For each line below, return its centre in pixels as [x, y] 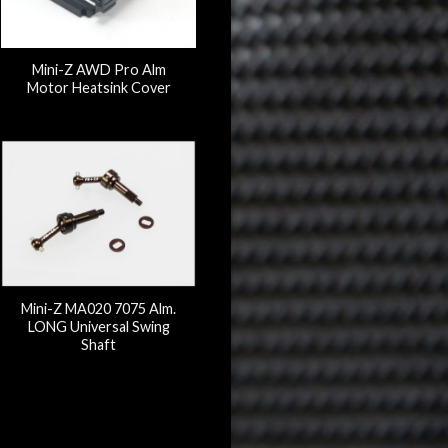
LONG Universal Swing [98, 326]
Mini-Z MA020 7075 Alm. [98, 308]
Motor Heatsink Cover [98, 87]
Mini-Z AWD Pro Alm [98, 69]
